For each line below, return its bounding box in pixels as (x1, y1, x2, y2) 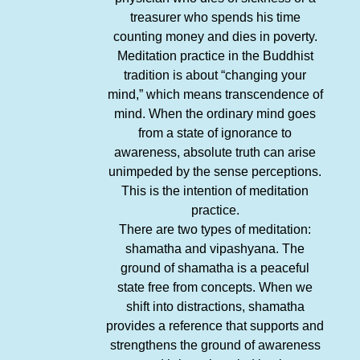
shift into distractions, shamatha (125, 299, 305, 313)
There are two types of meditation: (119, 222, 311, 236)
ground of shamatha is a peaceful (121, 260, 309, 275)
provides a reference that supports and (106, 318, 324, 333)
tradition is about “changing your (124, 67, 306, 82)
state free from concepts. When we (117, 280, 313, 294)
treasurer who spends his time (129, 10, 301, 24)
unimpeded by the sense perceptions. (108, 164, 321, 178)
